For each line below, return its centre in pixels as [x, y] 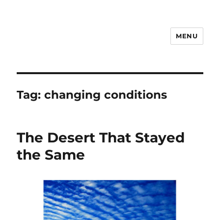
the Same [51, 155]
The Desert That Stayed [101, 137]
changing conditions [106, 95]
